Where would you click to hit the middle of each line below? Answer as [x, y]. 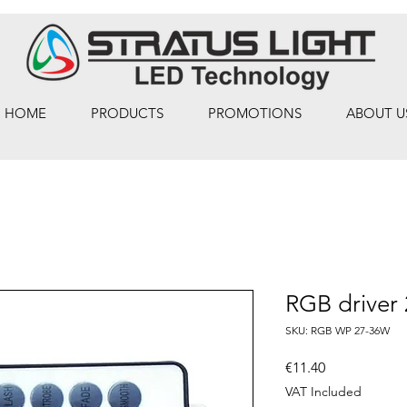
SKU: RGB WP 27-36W [338, 330]
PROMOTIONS [254, 113]
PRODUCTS [127, 113]
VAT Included [323, 392]
